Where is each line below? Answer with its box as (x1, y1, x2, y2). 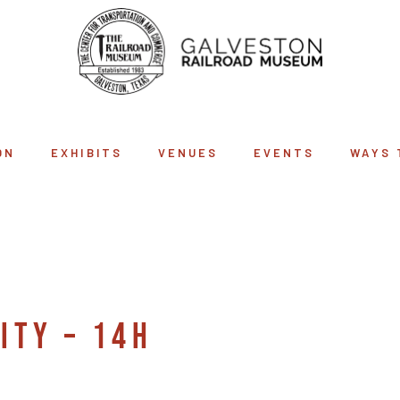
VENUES (157, 146, 219, 160)
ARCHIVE (151, 199, 256, 235)
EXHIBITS (51, 146, 122, 160)
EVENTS (254, 146, 315, 160)
